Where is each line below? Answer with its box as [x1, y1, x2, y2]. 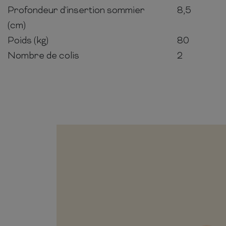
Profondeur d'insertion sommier [8, 5, 145, 17]
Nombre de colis [8, 50, 79, 62]
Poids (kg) [8, 35, 48, 47]
